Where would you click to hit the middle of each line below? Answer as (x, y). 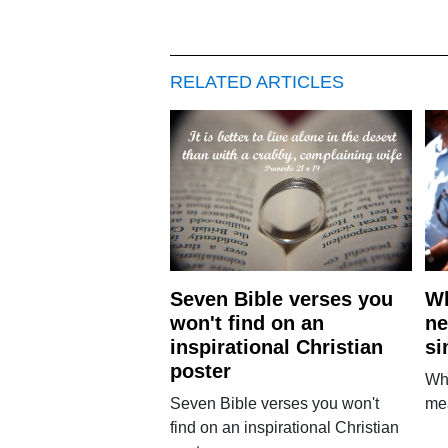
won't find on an (246, 322)
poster (200, 370)
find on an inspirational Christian (284, 427)
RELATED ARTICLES (256, 81)
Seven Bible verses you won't (274, 403)
